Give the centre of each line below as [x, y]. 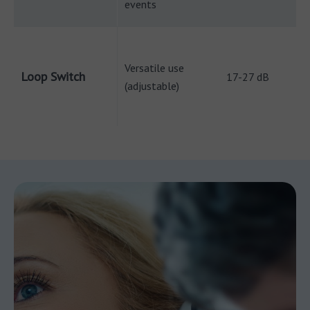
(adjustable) [152, 86]
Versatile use [154, 68]
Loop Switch [53, 76]
